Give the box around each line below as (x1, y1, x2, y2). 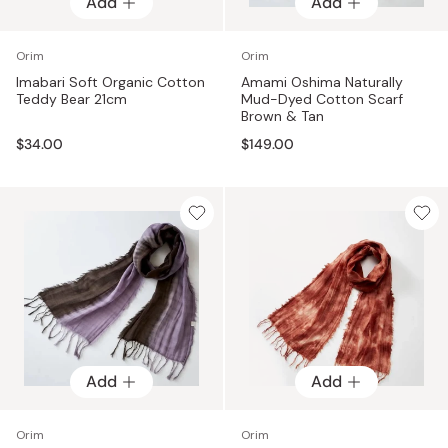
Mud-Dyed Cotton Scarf (241, 89, 403, 108)
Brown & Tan (241, 106, 324, 125)
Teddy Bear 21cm (16, 89, 127, 108)
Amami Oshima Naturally (241, 72, 403, 91)
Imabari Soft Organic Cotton (16, 72, 205, 91)
